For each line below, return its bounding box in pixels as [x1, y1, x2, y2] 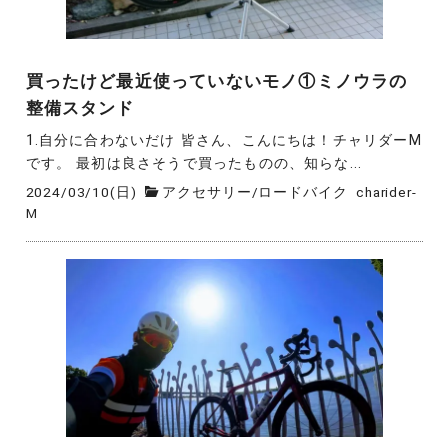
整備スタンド [25, 98, 135, 119]
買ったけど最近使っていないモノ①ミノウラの [25, 71, 408, 92]
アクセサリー [162, 183, 252, 200]
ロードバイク [258, 183, 348, 200]
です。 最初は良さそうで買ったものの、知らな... [25, 154, 363, 172]
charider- [356, 183, 417, 200]
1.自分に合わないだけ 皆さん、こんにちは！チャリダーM [25, 131, 422, 149]
